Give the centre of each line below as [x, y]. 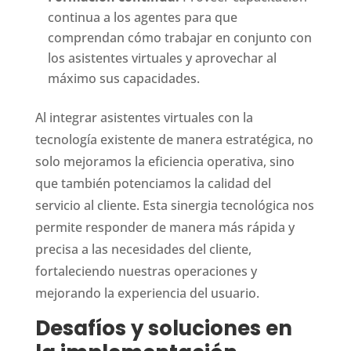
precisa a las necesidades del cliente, [143, 249]
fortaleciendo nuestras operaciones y [146, 271]
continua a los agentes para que [142, 17]
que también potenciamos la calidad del [153, 183]
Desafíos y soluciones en [163, 328]
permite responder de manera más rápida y [165, 227]
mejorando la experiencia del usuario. [147, 293]
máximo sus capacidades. [123, 78]
